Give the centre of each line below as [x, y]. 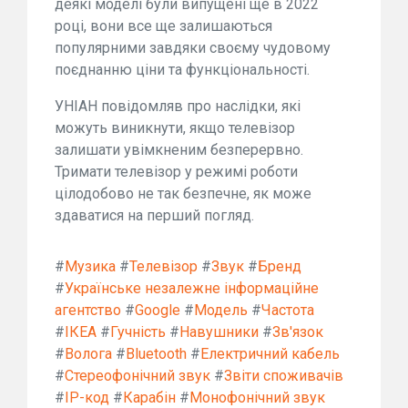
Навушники [219, 331]
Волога [88, 353]
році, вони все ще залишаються [163, 25]
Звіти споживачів [284, 375]
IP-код [87, 397]
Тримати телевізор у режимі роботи [176, 171]
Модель [221, 310]
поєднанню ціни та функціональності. [182, 69]
